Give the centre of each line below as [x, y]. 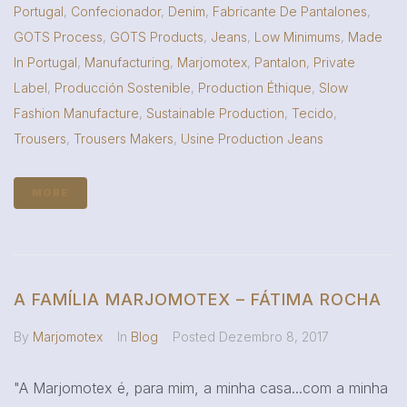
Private [334, 62]
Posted [196, 336]
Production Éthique [255, 87]
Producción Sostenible [123, 87]
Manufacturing [127, 62]
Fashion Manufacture [76, 113]
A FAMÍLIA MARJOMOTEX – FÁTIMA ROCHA [198, 299]
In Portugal [45, 62]
